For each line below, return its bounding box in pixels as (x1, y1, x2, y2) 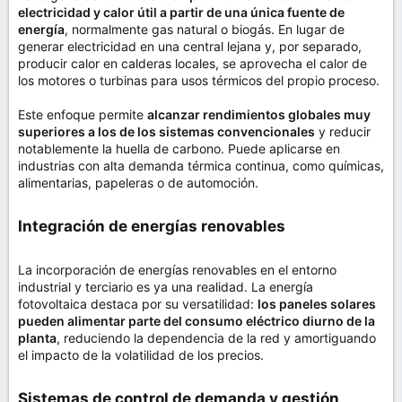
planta (18, 330, 57, 345)
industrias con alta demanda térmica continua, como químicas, (18, 158, 384, 173)
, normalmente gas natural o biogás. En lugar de (65, 22, 345, 37)
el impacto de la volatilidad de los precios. (18, 347, 264, 363)
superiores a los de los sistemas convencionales (18, 124, 315, 139)
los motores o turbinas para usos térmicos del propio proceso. (18, 73, 380, 88)
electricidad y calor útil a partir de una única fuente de (18, 4, 345, 20)
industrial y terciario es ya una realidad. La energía (18, 279, 313, 294)
